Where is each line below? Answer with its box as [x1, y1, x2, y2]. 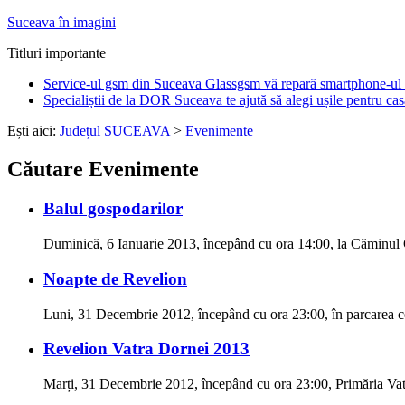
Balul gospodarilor [43, 199, 183, 219]
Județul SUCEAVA [60, 122, 170, 138]
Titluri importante [7, 44, 106, 61]
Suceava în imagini [7, 14, 116, 30]
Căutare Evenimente [7, 156, 199, 181]
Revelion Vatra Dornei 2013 [43, 339, 250, 359]
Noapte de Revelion [43, 268, 187, 288]
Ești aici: [7, 122, 60, 138]
